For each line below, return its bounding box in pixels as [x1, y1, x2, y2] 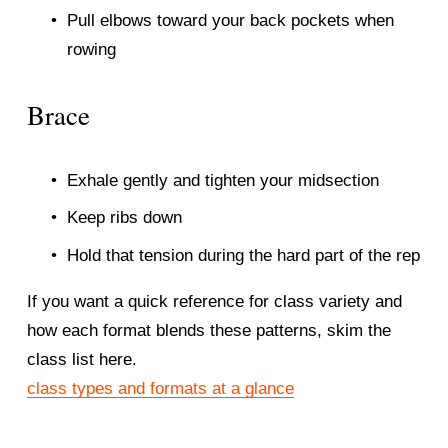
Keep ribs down [66, 208, 182, 228]
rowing [66, 39, 116, 59]
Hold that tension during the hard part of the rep [66, 245, 420, 265]
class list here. [26, 349, 137, 369]
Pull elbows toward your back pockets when [66, 10, 394, 30]
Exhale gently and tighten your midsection [66, 170, 379, 190]
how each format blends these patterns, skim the [26, 320, 391, 340]
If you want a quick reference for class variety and [26, 291, 402, 311]
